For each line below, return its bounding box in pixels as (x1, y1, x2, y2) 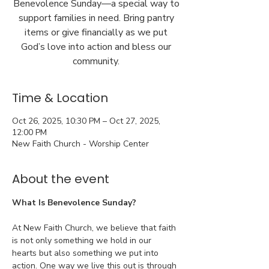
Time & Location (12, 89, 108, 106)
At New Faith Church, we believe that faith (12, 222, 178, 234)
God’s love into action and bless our (21, 40, 171, 53)
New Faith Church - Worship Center (12, 138, 149, 150)
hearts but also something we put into (12, 247, 161, 259)
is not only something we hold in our (12, 235, 154, 246)
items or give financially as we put (25, 26, 168, 39)
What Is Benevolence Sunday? (12, 197, 136, 208)
